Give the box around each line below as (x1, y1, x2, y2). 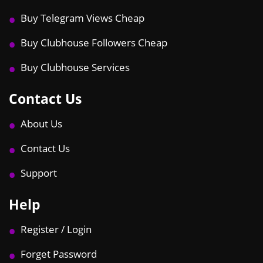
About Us (21, 116, 62, 130)
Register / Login (21, 222, 92, 236)
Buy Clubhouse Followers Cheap (21, 35, 167, 49)
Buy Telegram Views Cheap (21, 11, 144, 25)
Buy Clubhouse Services (21, 60, 130, 74)
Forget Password (21, 247, 97, 261)
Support (21, 166, 57, 180)
